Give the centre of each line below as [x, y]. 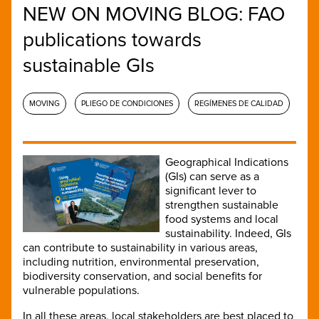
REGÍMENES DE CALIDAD [239, 103]
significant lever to [211, 190]
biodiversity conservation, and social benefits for [142, 276]
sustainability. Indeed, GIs [228, 233]
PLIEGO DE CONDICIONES [127, 103]
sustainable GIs [89, 65]
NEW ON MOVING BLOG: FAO [154, 14]
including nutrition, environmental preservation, [141, 262]
